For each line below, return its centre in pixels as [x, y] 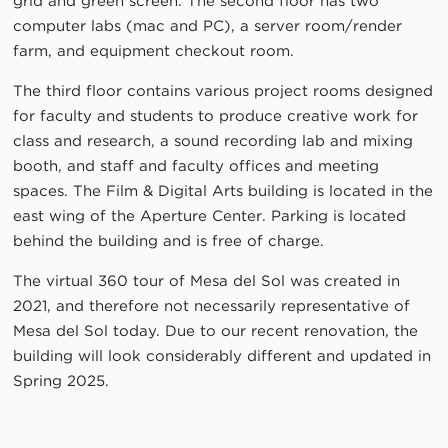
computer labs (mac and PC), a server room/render [208, 26]
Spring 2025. [61, 381]
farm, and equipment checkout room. [154, 51]
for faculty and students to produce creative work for [216, 116]
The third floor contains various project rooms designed [223, 91]
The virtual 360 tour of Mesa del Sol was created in [207, 281]
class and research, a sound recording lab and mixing [213, 141]
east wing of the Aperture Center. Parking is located [210, 216]
